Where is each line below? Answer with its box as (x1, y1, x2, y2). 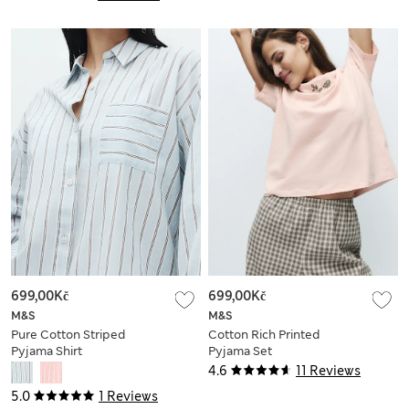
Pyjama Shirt (11, 342, 82, 359)
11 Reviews (296, 362, 361, 379)
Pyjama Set (208, 342, 272, 359)
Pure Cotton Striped (11, 326, 125, 342)
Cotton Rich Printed (208, 326, 320, 342)
